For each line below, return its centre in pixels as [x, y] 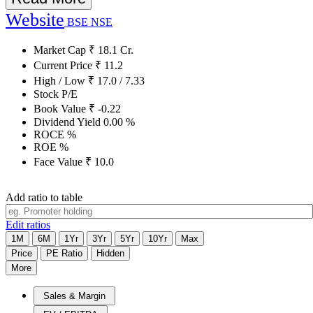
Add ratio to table [44, 197]
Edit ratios [28, 224]
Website [35, 20]
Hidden [110, 253]
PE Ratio [64, 253]
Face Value [59, 161]
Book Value [61, 108]
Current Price [64, 65]
